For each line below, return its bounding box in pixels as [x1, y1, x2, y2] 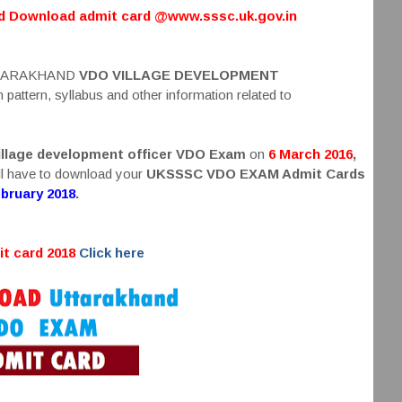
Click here [78, 245, 148, 260]
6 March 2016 [267, 146, 353, 162]
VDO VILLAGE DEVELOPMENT [78, 67, 279, 83]
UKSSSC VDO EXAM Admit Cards [145, 166, 365, 181]
